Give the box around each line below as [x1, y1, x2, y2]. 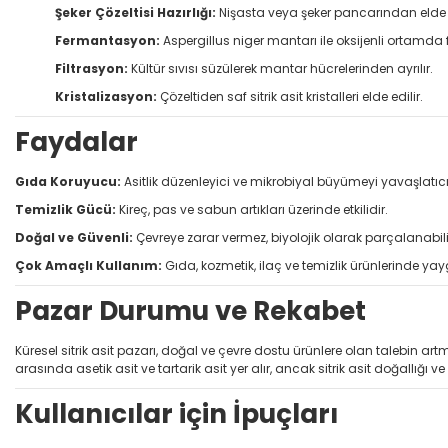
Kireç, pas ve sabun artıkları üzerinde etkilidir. [116, 200, 388, 218]
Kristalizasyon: [55, 87, 157, 105]
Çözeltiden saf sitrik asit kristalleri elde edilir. [157, 87, 423, 105]
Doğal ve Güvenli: [15, 228, 133, 246]
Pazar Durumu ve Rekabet [15, 292, 366, 329]
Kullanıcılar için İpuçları [15, 395, 338, 432]
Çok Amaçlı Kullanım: [15, 256, 162, 274]
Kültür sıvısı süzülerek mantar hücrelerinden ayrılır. [128, 59, 433, 77]
